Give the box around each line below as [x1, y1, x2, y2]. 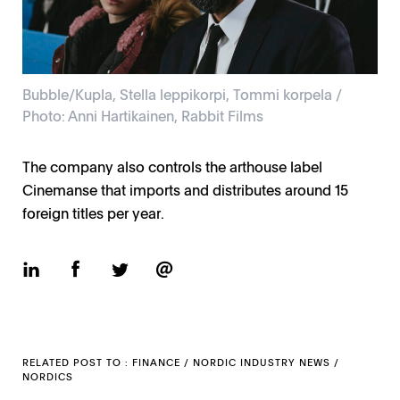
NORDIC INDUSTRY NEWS [193, 355, 330, 370]
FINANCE [132, 355, 180, 370]
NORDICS [22, 370, 73, 384]
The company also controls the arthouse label [22, 156, 322, 177]
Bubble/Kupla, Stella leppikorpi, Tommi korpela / [22, 84, 342, 104]
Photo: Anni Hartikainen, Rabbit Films [22, 105, 263, 126]
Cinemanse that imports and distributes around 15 [22, 179, 348, 200]
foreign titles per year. [22, 203, 164, 223]
